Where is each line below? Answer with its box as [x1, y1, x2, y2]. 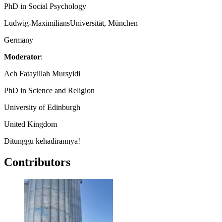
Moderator [4, 52, 41, 61]
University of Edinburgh [4, 103, 80, 111]
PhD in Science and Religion [4, 86, 95, 95]
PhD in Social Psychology [4, 1, 86, 10]
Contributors [4, 155, 70, 168]
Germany [4, 35, 33, 44]
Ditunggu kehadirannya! [4, 136, 80, 145]
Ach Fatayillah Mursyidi [4, 69, 80, 78]
